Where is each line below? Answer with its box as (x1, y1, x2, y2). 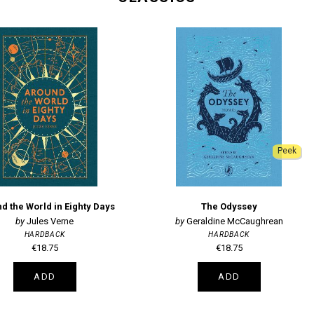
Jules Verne (27, 215, 74, 226)
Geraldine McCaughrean (186, 215, 283, 226)
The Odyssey (200, 200, 257, 212)
